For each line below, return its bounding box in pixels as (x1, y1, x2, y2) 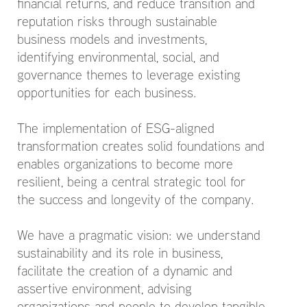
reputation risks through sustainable (17, 11, 217, 31)
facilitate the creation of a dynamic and (17, 260, 232, 280)
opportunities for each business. (17, 82, 201, 102)
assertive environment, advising (17, 278, 192, 298)
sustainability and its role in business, (17, 243, 223, 262)
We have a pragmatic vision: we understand (17, 225, 260, 245)
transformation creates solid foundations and (17, 136, 265, 156)
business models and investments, (17, 29, 207, 49)
